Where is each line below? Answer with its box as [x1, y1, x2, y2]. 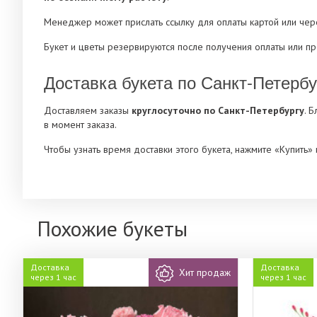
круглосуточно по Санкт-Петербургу [132, 104, 304, 117]
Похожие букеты [37, 214, 188, 243]
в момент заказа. [44, 118, 117, 132]
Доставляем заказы [44, 104, 132, 117]
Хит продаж [179, 266, 231, 279]
